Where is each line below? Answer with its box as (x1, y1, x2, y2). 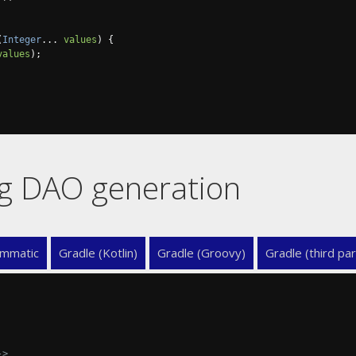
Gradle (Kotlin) (59, 245, 137, 261)
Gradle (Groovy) (157, 245, 246, 261)
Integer (2, 34, 41, 45)
